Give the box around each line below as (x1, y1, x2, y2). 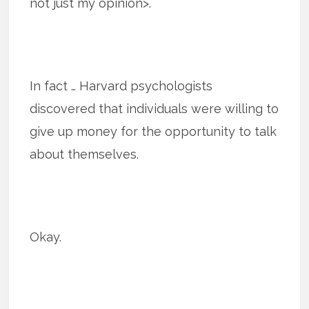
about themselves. (30, 146, 139, 161)
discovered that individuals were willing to (30, 101, 279, 116)
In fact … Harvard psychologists (30, 78, 213, 93)
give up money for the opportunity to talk (30, 123, 277, 139)
